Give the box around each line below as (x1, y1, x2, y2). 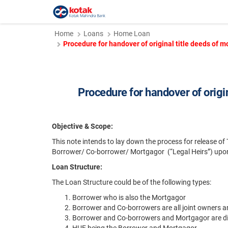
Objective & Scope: (52, 122, 113, 130)
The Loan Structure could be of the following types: (52, 178, 211, 186)
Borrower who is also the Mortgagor (72, 193, 186, 202)
